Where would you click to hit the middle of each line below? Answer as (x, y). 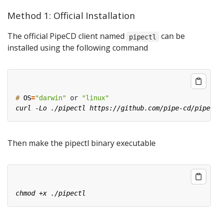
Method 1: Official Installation (71, 16)
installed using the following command (78, 48)
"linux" (95, 98)
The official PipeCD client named (67, 36)
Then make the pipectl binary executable (82, 143)
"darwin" (51, 98)
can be (172, 36)
